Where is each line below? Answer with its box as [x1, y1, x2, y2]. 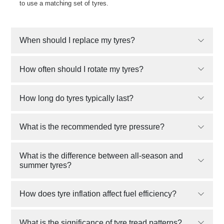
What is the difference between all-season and [19, 151, 183, 160]
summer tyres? [19, 160, 72, 169]
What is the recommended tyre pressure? [19, 122, 165, 131]
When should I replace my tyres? [19, 36, 135, 45]
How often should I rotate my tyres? [19, 64, 144, 73]
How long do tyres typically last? [19, 93, 134, 102]
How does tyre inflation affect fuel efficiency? [19, 189, 177, 198]
